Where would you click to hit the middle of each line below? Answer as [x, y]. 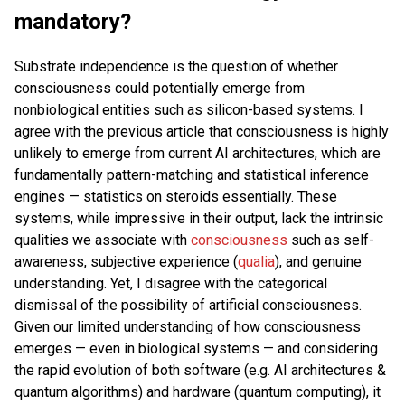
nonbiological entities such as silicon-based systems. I [189, 109]
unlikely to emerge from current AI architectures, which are [198, 153]
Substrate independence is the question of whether [176, 66]
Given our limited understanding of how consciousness [188, 326]
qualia [256, 261]
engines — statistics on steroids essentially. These [176, 196]
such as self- [331, 240]
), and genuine [318, 261]
